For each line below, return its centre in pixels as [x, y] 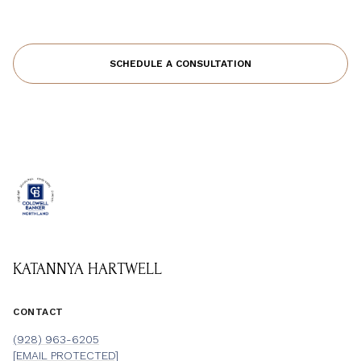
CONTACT [38, 311]
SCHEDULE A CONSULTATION [180, 63]
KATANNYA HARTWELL [87, 269]
